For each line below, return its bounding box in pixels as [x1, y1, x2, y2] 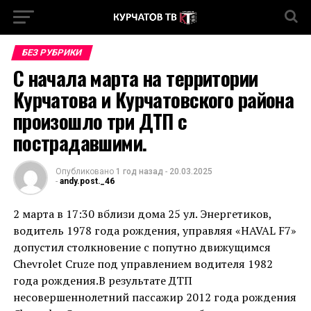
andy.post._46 [59, 176, 115, 186]
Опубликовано [55, 167, 114, 176]
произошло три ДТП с [12, 106, 187, 135]
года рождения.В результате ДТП [12, 273, 192, 288]
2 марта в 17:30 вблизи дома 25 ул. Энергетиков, [12, 206, 271, 221]
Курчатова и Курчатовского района [12, 85, 294, 114]
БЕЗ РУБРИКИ [20, 47, 83, 58]
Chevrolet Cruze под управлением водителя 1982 [12, 256, 273, 271]
